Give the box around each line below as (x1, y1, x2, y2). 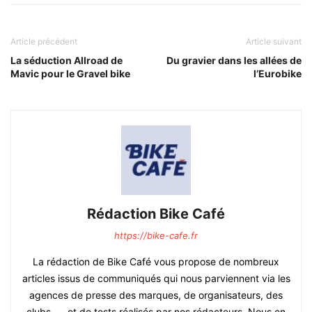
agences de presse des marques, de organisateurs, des (29, 288, 283, 301)
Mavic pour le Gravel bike (10, 67, 130, 79)
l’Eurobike (253, 67, 302, 79)
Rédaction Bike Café (87, 205, 225, 222)
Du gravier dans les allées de (166, 54, 302, 66)
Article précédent (10, 36, 77, 47)
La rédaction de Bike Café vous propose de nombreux (33, 255, 279, 267)
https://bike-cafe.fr (114, 229, 198, 241)
